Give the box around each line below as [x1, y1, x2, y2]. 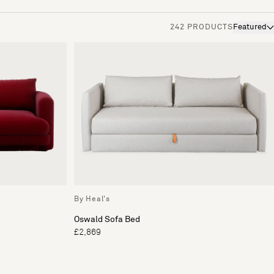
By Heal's [74, 195, 110, 203]
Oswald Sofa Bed [74, 215, 140, 224]
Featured [232, 23, 267, 31]
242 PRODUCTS [169, 23, 233, 31]
